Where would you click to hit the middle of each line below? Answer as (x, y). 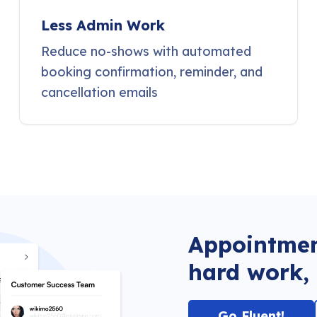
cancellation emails (99, 93)
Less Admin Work (103, 25)
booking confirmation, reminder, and (152, 72)
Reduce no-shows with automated (146, 52)
